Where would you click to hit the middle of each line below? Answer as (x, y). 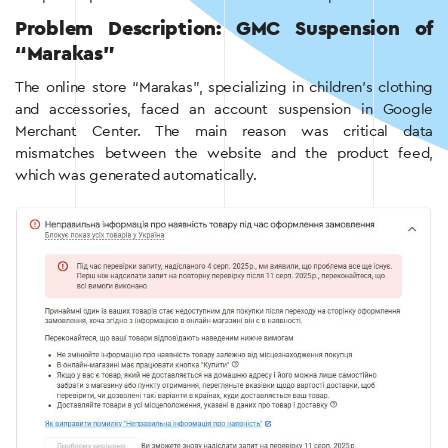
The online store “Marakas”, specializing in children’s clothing (224, 88)
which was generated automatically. (136, 176)
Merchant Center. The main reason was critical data (224, 132)
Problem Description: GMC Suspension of (224, 29)
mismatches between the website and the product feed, (224, 154)
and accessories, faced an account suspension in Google (224, 110)
